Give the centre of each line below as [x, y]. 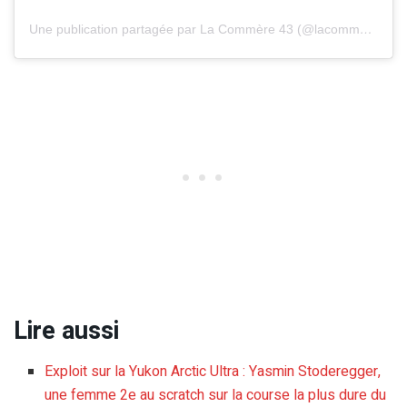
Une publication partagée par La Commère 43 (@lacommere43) [366, 29]
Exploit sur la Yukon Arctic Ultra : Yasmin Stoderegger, [213, 371]
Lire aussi [66, 331]
